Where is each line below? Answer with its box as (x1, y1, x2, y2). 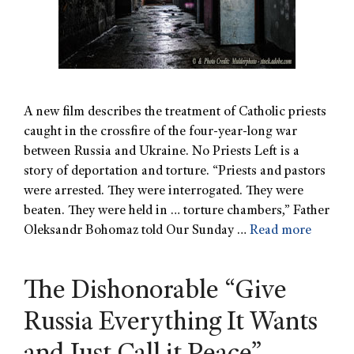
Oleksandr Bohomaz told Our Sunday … (24, 224, 250, 238)
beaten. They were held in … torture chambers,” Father (24, 204, 330, 218)
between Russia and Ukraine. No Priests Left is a (24, 145, 299, 159)
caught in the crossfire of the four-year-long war (24, 125, 297, 139)
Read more (250, 224, 311, 238)
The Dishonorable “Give (24, 278, 287, 306)
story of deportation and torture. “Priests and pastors (24, 164, 326, 179)
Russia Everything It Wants (24, 310, 318, 337)
